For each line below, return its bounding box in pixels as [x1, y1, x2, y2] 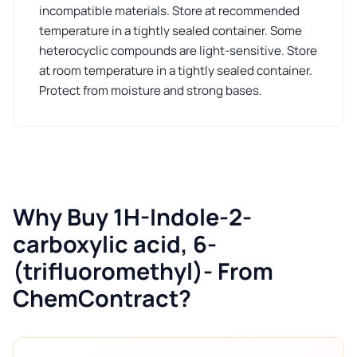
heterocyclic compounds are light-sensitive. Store [39, 42, 317, 60]
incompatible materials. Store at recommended [39, 2, 300, 20]
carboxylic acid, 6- [13, 228, 217, 261]
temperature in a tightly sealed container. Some [39, 22, 302, 40]
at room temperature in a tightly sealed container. [39, 62, 312, 80]
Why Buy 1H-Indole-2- [13, 201, 252, 233]
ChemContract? [13, 282, 191, 315]
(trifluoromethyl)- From [13, 255, 273, 288]
